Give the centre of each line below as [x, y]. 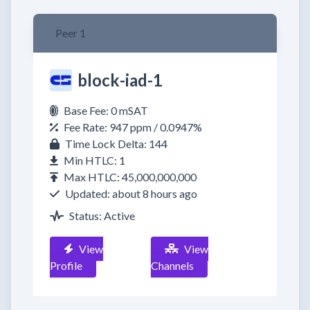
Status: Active [102, 216]
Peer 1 [71, 33]
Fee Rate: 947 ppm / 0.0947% [133, 127]
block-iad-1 [120, 80]
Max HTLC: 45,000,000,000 [130, 177]
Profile [66, 265]
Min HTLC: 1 [94, 160]
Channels [173, 265]
